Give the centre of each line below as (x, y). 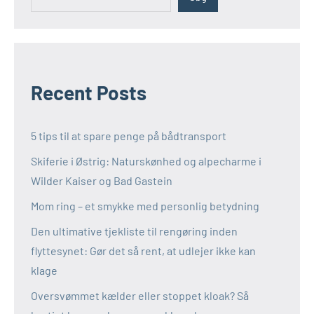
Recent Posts (89, 93)
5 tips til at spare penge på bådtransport (129, 136)
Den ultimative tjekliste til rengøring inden (134, 231)
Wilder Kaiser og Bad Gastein (102, 181)
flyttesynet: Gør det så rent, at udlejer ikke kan (143, 251)
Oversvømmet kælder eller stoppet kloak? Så (140, 296)
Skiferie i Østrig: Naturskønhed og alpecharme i (146, 161)
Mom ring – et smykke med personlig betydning (145, 206)
